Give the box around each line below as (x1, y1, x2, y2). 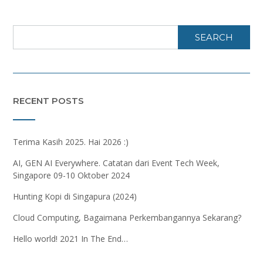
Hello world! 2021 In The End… (13, 232, 128, 244)
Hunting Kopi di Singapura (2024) (13, 190, 137, 202)
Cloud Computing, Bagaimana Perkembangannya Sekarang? (13, 211, 241, 223)
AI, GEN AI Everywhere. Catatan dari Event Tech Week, (13, 157, 220, 168)
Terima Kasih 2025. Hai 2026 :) (13, 136, 129, 147)
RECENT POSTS (13, 95, 84, 106)
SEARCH (195, 31, 233, 43)
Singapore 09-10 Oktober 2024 (13, 169, 130, 181)
